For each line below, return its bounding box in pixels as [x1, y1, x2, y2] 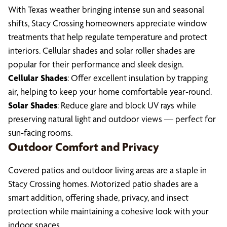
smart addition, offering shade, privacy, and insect [8, 192, 188, 203]
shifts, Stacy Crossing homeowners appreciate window [8, 18, 207, 28]
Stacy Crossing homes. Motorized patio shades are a [8, 178, 198, 189]
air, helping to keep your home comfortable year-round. [8, 86, 212, 97]
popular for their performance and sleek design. [8, 59, 183, 69]
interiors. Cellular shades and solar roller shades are [8, 45, 195, 56]
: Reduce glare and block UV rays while [57, 100, 196, 110]
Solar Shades [8, 100, 57, 110]
